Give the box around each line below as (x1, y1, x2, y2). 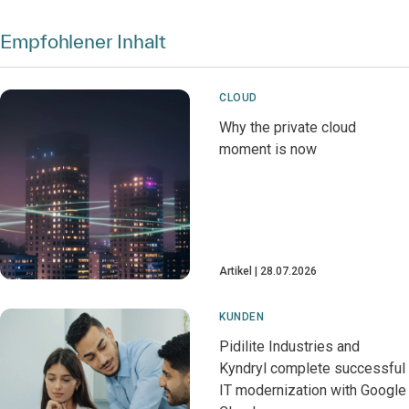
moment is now (219, 141, 317, 158)
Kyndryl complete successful (219, 360, 405, 377)
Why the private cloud (219, 119, 356, 136)
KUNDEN (219, 310, 265, 323)
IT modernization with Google (219, 382, 406, 399)
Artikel (219, 265, 252, 278)
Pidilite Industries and (219, 338, 360, 355)
